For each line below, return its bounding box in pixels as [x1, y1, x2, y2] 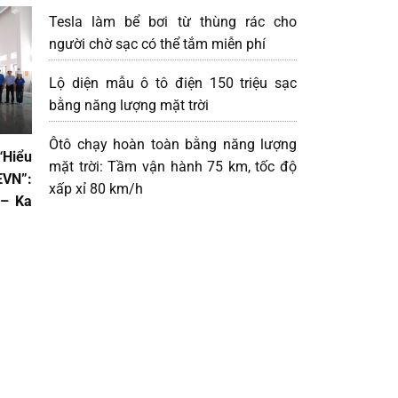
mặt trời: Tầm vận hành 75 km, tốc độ [49, 157, 297, 175]
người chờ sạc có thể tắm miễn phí [49, 35, 266, 52]
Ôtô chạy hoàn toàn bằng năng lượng [49, 135, 297, 153]
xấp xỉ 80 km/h [49, 179, 143, 197]
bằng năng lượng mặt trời [49, 96, 209, 114]
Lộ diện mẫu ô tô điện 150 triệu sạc [49, 74, 297, 92]
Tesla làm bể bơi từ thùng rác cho [49, 12, 297, 30]
